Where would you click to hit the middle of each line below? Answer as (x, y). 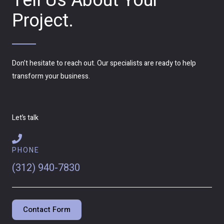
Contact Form (47, 210)
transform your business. (52, 76)
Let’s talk (25, 118)
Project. (43, 21)
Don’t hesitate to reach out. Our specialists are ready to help (104, 63)
